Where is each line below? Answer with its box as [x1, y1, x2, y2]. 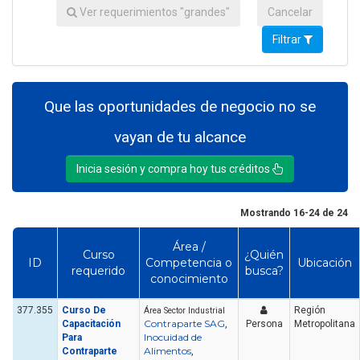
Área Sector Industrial [144, 306, 225, 316]
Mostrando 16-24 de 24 [240, 207, 348, 219]
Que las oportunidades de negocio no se [44, 96, 316, 116]
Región [294, 305, 325, 317]
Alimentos [144, 345, 191, 358]
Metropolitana [294, 318, 355, 330]
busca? [244, 264, 284, 279]
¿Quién [244, 247, 284, 263]
